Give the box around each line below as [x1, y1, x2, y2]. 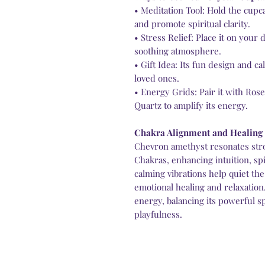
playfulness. [134, 208, 182, 221]
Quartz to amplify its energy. [134, 99, 248, 112]
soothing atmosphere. [134, 45, 221, 57]
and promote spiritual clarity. [134, 18, 250, 30]
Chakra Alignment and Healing [134, 127, 263, 139]
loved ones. [134, 72, 179, 85]
